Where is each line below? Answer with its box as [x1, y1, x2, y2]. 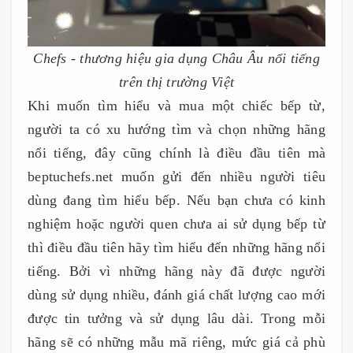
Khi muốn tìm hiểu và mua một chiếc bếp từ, [28, 98, 325, 113]
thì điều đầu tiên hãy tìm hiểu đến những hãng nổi [28, 240, 325, 255]
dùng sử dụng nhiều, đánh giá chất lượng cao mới [28, 287, 325, 303]
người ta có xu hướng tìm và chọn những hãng [28, 121, 325, 137]
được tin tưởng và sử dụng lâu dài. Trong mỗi [28, 310, 325, 326]
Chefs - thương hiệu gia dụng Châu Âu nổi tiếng [33, 50, 320, 66]
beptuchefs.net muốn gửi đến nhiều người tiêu [28, 169, 325, 184]
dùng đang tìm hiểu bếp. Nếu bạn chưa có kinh [28, 192, 325, 208]
